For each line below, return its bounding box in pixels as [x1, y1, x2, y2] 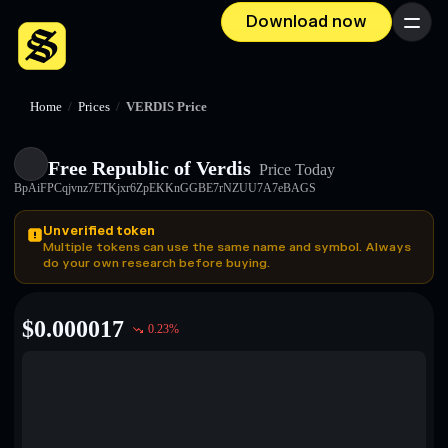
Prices [78, 100, 110, 114]
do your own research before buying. [43, 255, 270, 271]
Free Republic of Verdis [48, 157, 251, 179]
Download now [246, 12, 367, 32]
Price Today [255, 161, 335, 178]
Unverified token [43, 223, 155, 239]
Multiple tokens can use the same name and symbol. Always [43, 239, 411, 255]
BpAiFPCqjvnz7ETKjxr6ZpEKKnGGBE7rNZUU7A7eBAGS [14, 181, 316, 195]
